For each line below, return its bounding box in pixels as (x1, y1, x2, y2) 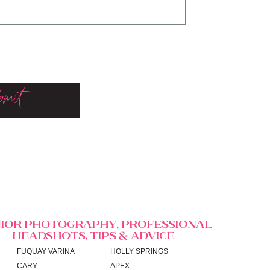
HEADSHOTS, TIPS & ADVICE (12, 227, 177, 242)
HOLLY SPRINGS (110, 247, 168, 256)
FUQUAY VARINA (17, 247, 75, 256)
